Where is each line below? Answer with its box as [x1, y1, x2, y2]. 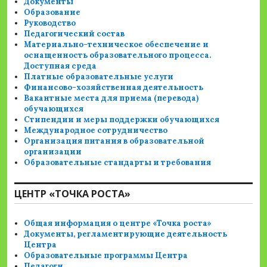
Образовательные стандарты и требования [24, 157, 212, 168]
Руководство [24, 18, 76, 29]
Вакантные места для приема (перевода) [24, 93, 199, 104]
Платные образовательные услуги [24, 72, 174, 82]
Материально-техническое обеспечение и [24, 39, 209, 50]
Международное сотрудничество [24, 125, 168, 136]
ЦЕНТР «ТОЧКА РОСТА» [14, 187, 131, 201]
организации [24, 147, 82, 157]
